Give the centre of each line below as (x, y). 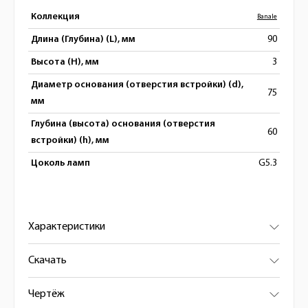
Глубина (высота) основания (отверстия (123, 124)
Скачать (47, 261)
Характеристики (67, 227)
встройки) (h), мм (70, 141)
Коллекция (55, 17)
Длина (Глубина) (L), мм (83, 40)
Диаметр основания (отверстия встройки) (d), (137, 85)
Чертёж (46, 294)
